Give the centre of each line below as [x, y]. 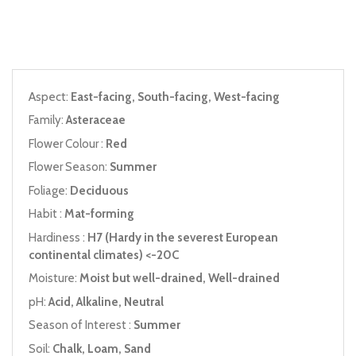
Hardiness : [58, 237]
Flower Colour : [67, 143]
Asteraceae [96, 120]
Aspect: [50, 97]
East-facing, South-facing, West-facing [175, 97]
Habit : [46, 214]
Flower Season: [69, 167]
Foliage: [49, 190]
